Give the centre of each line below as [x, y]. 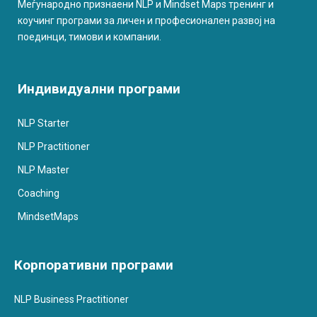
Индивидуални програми [99, 89]
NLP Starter [44, 123]
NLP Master [44, 170]
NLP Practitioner [54, 147]
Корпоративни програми [94, 265]
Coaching [39, 194]
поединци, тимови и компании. [90, 37]
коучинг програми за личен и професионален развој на [146, 21]
